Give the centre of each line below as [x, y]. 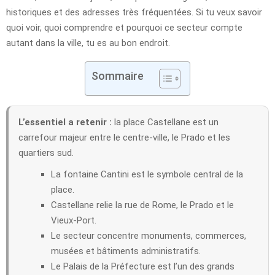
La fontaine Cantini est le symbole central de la [147, 174]
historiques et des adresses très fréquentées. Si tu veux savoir [134, 12]
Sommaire [118, 76]
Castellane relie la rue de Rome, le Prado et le [142, 205]
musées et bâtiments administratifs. [126, 251]
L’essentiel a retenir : [65, 122]
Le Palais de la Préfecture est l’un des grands [143, 266]
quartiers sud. [46, 153]
